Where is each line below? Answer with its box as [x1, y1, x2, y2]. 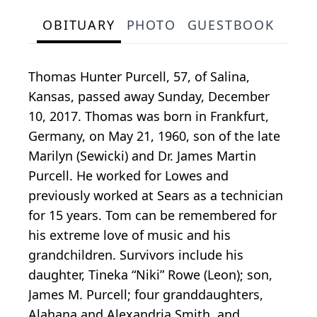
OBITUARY [42, 16, 115, 34]
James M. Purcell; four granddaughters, [28, 286, 263, 304]
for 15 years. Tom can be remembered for [28, 207, 277, 224]
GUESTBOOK [187, 16, 275, 34]
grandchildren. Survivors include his [28, 246, 243, 264]
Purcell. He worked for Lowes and [28, 167, 229, 185]
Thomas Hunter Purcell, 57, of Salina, [28, 68, 250, 86]
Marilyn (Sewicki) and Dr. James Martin [28, 147, 256, 165]
